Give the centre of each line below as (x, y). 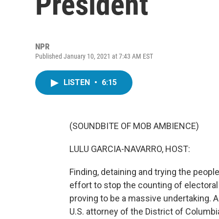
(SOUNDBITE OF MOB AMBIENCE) (134, 126)
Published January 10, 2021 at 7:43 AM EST (94, 56)
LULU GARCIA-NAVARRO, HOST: (130, 149)
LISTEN (78, 82)
